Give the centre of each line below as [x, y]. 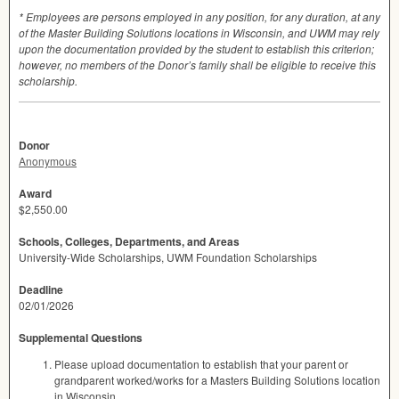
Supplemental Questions [81, 338]
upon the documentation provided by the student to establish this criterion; [196, 49]
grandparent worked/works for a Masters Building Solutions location [217, 380]
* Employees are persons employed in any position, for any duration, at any [199, 17]
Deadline [41, 290]
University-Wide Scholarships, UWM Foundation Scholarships [168, 257]
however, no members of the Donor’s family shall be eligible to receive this [197, 65]
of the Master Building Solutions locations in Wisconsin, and [164, 33]
